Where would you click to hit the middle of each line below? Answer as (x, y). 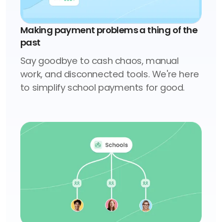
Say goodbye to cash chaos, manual (99, 61)
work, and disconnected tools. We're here (110, 74)
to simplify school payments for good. (102, 88)
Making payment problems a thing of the (109, 30)
